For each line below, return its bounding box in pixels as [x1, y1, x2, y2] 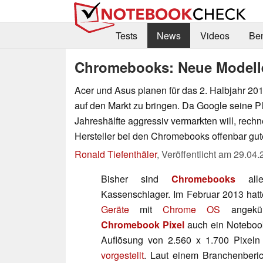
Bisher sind [101, 171, 171, 186]
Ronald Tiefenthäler [75, 147, 157, 161]
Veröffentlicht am [161, 147, 234, 161]
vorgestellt [101, 248, 144, 262]
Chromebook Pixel [101, 217, 184, 231]
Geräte [101, 202, 129, 216]
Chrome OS [163, 202, 221, 216]
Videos [200, 29, 230, 43]
